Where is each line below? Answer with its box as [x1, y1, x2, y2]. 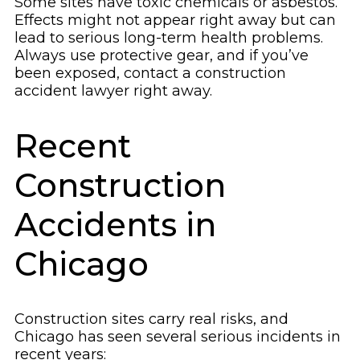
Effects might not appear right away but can [14, 10, 336, 29]
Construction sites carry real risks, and [14, 310, 288, 329]
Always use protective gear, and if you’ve [14, 46, 309, 64]
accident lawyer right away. [14, 81, 212, 100]
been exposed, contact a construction [14, 63, 286, 82]
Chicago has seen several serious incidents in [14, 328, 341, 346]
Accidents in [14, 205, 216, 245]
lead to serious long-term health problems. [14, 28, 323, 47]
